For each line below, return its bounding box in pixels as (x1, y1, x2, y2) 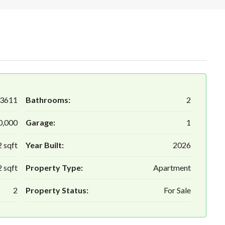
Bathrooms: (25, 95, 70, 105)
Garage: (25, 118, 55, 128)
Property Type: (25, 163, 83, 173)
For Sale (164, 185, 191, 195)
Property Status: (25, 185, 88, 195)
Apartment (153, 163, 191, 173)
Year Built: (25, 140, 64, 150)
